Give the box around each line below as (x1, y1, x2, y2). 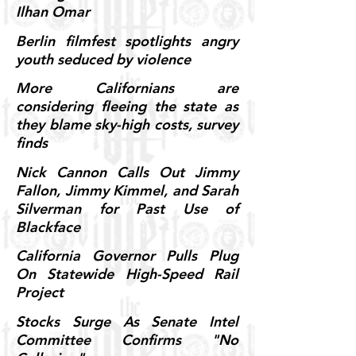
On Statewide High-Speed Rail (16, 265, 238, 284)
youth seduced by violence (16, 49, 191, 68)
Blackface (16, 217, 80, 236)
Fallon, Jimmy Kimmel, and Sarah (16, 180, 238, 199)
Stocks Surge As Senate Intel (16, 311, 238, 331)
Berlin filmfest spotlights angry (16, 31, 238, 50)
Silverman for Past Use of (16, 199, 238, 218)
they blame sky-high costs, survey (16, 115, 238, 134)
